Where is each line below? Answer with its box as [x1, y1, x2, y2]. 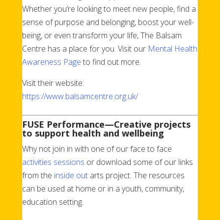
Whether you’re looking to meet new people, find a [22, 3, 196, 14]
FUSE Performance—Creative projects [22, 118, 191, 130]
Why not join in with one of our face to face [22, 143, 172, 154]
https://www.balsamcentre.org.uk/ [22, 90, 138, 102]
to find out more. [81, 56, 141, 67]
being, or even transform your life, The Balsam [22, 29, 182, 41]
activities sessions [22, 156, 86, 167]
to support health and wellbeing [22, 127, 164, 139]
